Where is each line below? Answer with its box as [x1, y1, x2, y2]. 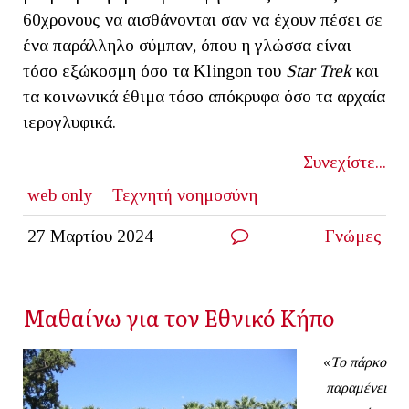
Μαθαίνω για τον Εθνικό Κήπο [23, 300, 335, 333]
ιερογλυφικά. [23, 111, 116, 131]
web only [26, 184, 93, 204]
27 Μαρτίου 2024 [26, 225, 153, 246]
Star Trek [286, 60, 351, 80]
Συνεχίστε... [303, 152, 386, 172]
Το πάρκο [330, 353, 386, 370]
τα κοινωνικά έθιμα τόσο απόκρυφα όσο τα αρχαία [23, 86, 385, 106]
